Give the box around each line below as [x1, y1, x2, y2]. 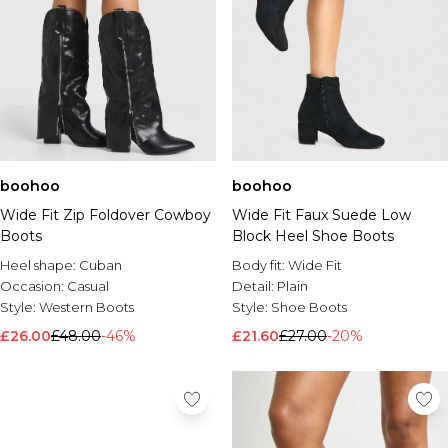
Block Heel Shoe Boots [232, 227, 394, 245]
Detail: [232, 278, 277, 294]
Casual [67, 278, 109, 294]
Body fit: [232, 257, 288, 273]
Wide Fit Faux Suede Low [232, 206, 411, 224]
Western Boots [39, 299, 134, 315]
